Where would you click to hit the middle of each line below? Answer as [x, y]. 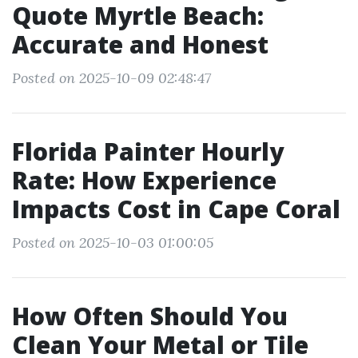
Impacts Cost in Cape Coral [176, 209]
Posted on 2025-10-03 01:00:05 [113, 243]
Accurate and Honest [140, 44]
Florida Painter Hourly [148, 151]
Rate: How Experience [144, 180]
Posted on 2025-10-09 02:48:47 [111, 78]
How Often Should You [150, 316]
